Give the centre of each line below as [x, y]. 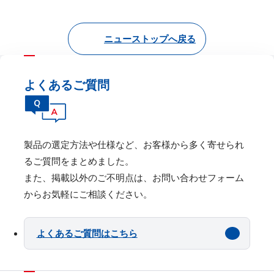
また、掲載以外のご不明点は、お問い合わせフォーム [134, 177]
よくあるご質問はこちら [87, 233]
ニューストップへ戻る [150, 39]
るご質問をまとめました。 [79, 161]
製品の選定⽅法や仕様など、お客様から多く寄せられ [134, 144]
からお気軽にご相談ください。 [88, 194]
